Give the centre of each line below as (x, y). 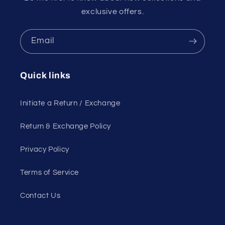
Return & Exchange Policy (66, 127)
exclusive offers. (113, 11)
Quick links (45, 75)
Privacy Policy (45, 150)
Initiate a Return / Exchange (70, 103)
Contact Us (40, 196)
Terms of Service (50, 173)
